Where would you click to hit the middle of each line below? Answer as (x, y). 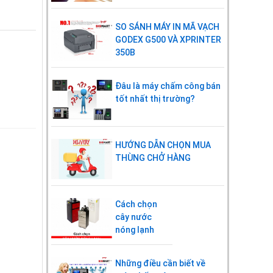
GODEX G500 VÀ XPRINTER (168, 39)
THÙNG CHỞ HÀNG (153, 158)
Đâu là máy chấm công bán (168, 86)
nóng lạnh (135, 229)
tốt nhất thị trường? (155, 98)
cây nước (133, 217)
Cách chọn (136, 204)
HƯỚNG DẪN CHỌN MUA (163, 145)
